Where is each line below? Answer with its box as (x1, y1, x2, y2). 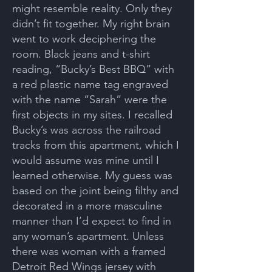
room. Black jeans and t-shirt (12, 47, 150, 61)
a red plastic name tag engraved (12, 78, 168, 91)
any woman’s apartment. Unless (12, 229, 164, 243)
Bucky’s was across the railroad (12, 123, 161, 137)
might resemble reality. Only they (12, 2, 172, 15)
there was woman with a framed (12, 245, 166, 258)
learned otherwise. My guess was (12, 169, 172, 182)
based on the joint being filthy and (12, 184, 178, 197)
